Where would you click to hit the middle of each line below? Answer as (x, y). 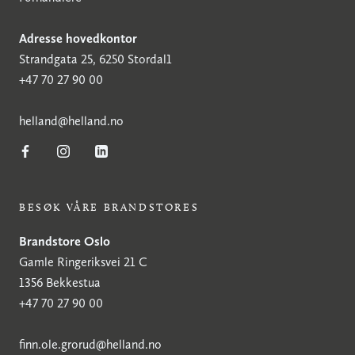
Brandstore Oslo (65, 241)
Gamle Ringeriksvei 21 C (83, 261)
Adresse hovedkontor (78, 38)
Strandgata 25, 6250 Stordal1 (95, 59)
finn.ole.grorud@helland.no (90, 344)
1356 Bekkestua (60, 282)
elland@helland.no (74, 120)
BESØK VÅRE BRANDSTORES (109, 206)
